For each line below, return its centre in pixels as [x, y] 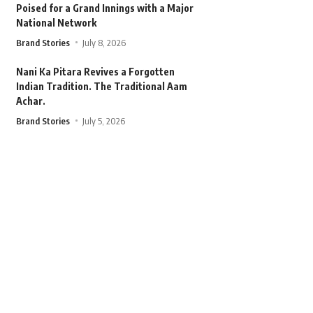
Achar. [30, 101]
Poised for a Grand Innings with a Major [104, 8]
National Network [56, 22]
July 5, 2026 [104, 121]
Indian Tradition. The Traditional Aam [101, 86]
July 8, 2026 [104, 42]
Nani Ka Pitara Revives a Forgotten [95, 71]
